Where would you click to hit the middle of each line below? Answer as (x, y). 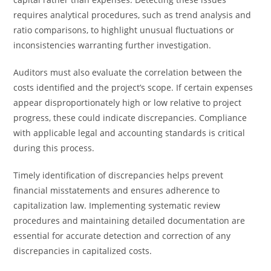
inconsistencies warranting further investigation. (113, 45)
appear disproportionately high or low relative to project (128, 103)
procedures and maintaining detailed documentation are (129, 220)
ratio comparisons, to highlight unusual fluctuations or (124, 30)
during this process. (54, 148)
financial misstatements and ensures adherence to (117, 190)
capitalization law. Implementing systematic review (117, 205)
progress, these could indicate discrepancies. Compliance (130, 118)
